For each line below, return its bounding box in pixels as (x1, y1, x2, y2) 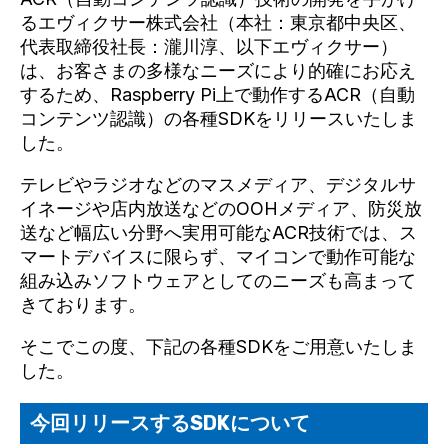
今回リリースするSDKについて (30, 411, 310, 435)
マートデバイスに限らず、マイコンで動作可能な (20, 246, 416, 267)
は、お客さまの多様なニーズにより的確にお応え (20, 60, 416, 81)
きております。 (20, 294, 146, 315)
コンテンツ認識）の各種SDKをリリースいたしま (20, 108, 417, 129)
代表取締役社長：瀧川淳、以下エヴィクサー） (20, 36, 398, 57)
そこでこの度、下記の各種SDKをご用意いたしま (20, 336, 417, 357)
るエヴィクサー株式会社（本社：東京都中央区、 (20, 12, 416, 33)
